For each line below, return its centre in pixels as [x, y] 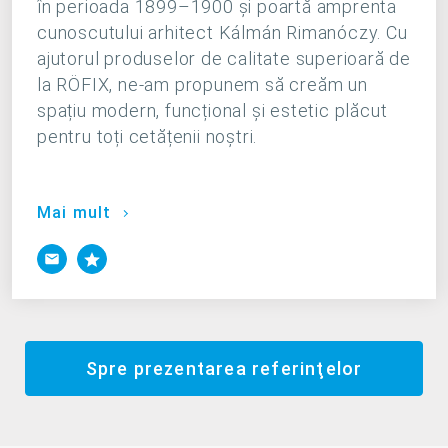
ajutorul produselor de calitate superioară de [224, 59]
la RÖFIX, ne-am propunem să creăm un [202, 85]
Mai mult [77, 213]
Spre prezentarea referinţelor [224, 369]
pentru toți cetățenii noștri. [147, 137]
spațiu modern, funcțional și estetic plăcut [212, 111]
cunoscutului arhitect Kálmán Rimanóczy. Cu [222, 33]
